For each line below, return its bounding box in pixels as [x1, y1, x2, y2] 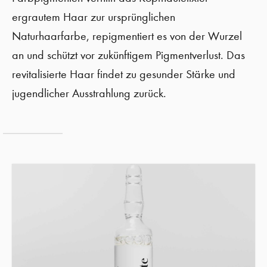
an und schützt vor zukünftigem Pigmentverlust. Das [12, 48, 245, 62]
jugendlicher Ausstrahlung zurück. [12, 86, 166, 100]
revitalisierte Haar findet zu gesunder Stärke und [12, 67, 235, 81]
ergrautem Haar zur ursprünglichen [12, 10, 175, 24]
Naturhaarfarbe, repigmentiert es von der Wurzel [12, 29, 242, 43]
